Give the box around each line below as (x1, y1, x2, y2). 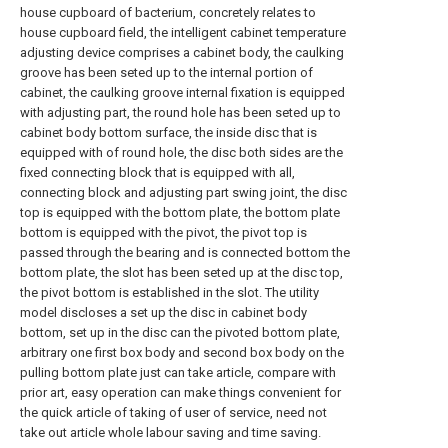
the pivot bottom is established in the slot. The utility (20, 285, 319, 300)
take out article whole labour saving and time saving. (20, 425, 321, 440)
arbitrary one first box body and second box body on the (20, 345, 344, 360)
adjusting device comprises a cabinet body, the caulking (20, 45, 344, 60)
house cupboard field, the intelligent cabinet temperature (20, 25, 346, 40)
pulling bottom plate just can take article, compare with (20, 365, 336, 380)
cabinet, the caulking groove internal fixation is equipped (20, 85, 345, 100)
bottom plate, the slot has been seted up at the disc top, (20, 265, 343, 280)
